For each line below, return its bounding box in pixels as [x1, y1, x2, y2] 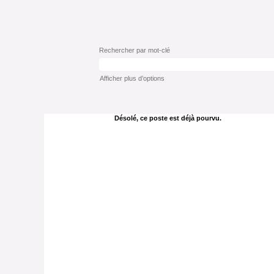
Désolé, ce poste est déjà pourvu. [114, 114, 221, 122]
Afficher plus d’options [100, 75, 165, 82]
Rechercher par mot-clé [99, 46, 170, 54]
